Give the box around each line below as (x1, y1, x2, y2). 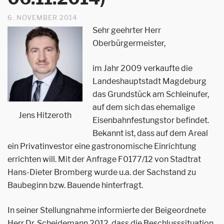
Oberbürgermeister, (92, 38, 165, 48)
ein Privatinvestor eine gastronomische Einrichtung (7, 141, 196, 151)
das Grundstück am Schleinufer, (92, 89, 209, 99)
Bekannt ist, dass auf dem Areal (92, 128, 208, 138)
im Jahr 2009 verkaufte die (92, 63, 192, 73)
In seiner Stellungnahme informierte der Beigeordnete (7, 205, 206, 215)
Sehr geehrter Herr (92, 25, 161, 35)
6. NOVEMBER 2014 (7, 13, 77, 21)
